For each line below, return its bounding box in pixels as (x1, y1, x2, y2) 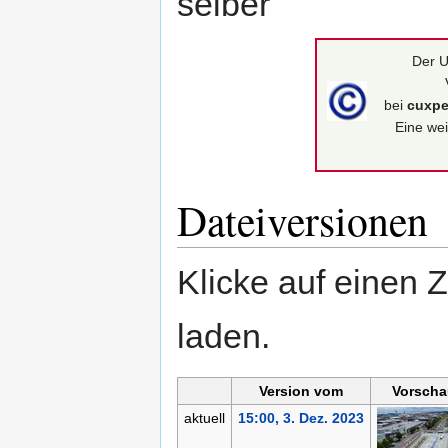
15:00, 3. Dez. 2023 (237, 409, 364, 426)
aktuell (183, 409, 225, 426)
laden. (177, 316, 270, 355)
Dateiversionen (177, 191, 428, 248)
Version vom (259, 382, 343, 399)
